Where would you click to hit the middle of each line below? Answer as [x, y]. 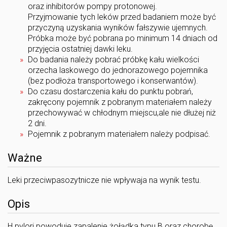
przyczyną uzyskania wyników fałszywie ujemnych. [118, 28]
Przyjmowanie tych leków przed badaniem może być [122, 17]
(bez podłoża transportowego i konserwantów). [113, 81]
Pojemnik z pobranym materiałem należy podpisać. [119, 134]
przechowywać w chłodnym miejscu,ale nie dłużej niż [122, 113]
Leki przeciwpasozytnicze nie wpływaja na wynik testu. [104, 180]
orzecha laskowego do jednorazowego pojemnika [118, 70]
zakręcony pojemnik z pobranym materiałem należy [120, 102]
